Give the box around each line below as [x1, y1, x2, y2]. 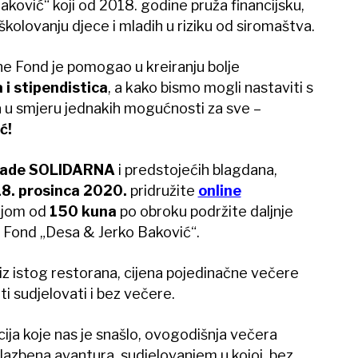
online [197, 182, 241, 199]
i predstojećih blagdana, [114, 161, 277, 178]
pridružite [129, 182, 198, 199]
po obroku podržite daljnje [116, 203, 293, 220]
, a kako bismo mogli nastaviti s [107, 79, 313, 96]
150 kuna [49, 203, 117, 220]
